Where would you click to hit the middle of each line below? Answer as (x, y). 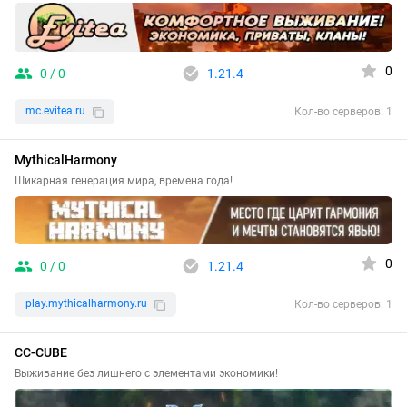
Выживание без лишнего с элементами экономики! (146, 373)
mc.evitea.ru (55, 111)
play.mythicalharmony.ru (86, 304)
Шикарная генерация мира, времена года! (124, 180)
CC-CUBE (41, 352)
